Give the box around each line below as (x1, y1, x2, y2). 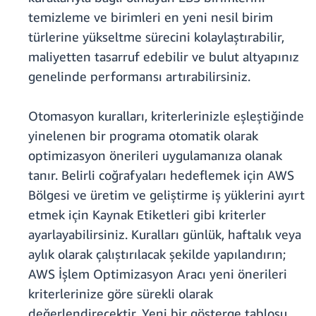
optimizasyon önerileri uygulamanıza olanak (28, 147, 282, 164)
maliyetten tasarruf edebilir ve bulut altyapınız (28, 49, 299, 65)
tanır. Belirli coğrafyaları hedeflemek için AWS (28, 167, 294, 183)
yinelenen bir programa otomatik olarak (28, 128, 258, 144)
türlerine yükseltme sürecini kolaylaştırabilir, (28, 29, 284, 45)
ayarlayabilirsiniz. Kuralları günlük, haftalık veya (28, 226, 301, 243)
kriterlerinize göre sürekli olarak (28, 286, 213, 302)
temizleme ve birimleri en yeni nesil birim (28, 9, 273, 25)
